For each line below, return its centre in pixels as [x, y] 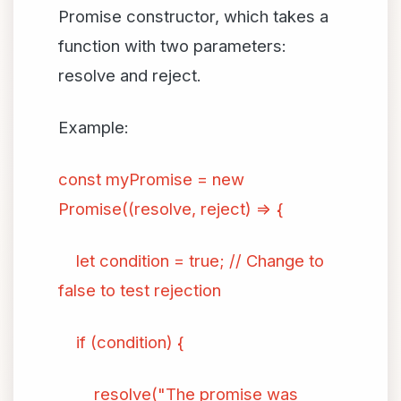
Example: [94, 127]
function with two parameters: [172, 46]
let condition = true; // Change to [191, 260]
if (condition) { [121, 342]
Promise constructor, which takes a [193, 16]
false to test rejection [140, 290]
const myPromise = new [151, 179]
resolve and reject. [130, 75]
